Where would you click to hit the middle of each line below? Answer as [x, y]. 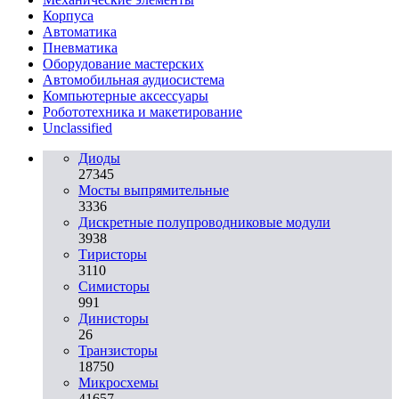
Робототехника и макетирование [142, 111]
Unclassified [77, 127]
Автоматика [80, 31]
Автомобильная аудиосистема [134, 79]
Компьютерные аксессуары [126, 95]
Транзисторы [118, 350]
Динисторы [114, 318]
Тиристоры [113, 254]
